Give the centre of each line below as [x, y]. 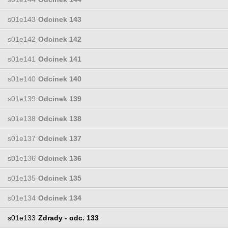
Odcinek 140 [60, 79]
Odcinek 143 [60, 19]
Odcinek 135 [60, 178]
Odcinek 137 [60, 138]
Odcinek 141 [60, 59]
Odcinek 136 [60, 158]
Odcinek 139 [60, 98]
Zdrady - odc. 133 [68, 218]
